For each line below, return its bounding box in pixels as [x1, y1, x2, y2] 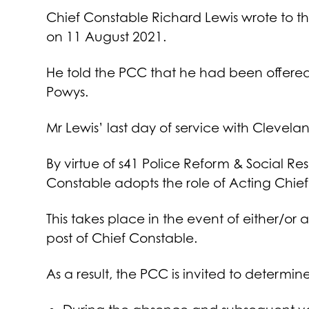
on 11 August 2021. [46, 29, 167, 45]
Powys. [46, 84, 89, 100]
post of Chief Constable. [46, 230, 198, 246]
